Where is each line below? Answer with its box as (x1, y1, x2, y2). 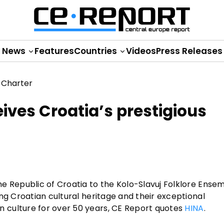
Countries (73, 45, 119, 57)
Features (34, 45, 74, 57)
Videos (125, 45, 156, 57)
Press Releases (155, 45, 222, 57)
